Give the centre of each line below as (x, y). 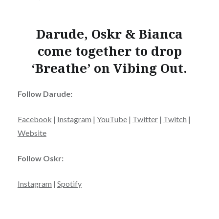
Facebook (34, 119)
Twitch (175, 119)
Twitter (145, 119)
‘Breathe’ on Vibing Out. (109, 68)
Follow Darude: (45, 94)
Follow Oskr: (40, 158)
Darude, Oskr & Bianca (109, 33)
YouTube (112, 119)
